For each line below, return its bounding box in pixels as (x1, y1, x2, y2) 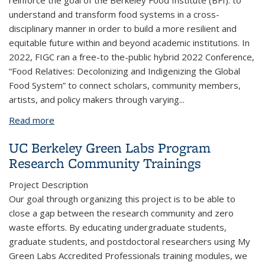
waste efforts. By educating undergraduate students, (9, 221, 227, 233)
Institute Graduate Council (54, 128, 160, 140)
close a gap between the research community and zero (9, 207, 234, 219)
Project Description (9, 179, 88, 190)
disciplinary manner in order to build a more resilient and (9, 22, 237, 34)
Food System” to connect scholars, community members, (9, 79, 241, 91)
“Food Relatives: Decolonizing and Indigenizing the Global (9, 65, 240, 77)
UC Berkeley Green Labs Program (9, 138, 211, 157)
